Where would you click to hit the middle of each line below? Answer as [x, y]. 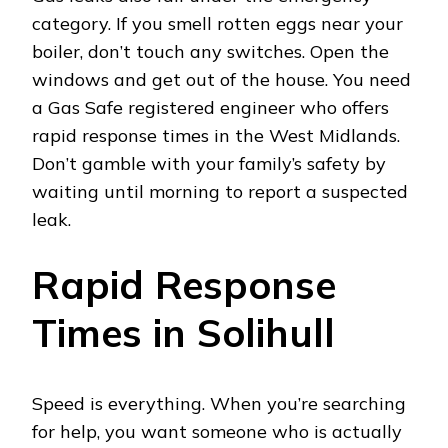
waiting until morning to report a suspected [220, 192]
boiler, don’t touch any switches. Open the [210, 52]
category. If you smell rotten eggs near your [217, 24]
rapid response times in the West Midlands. [216, 136]
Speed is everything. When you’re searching [219, 403]
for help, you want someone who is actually [217, 431]
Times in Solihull [183, 333]
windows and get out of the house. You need [221, 80]
